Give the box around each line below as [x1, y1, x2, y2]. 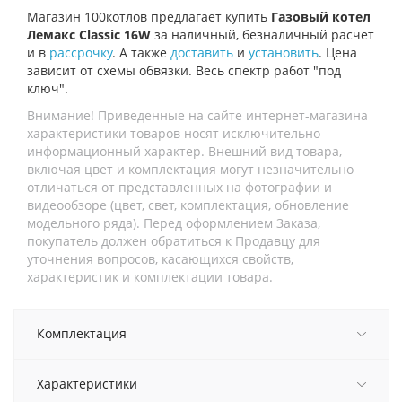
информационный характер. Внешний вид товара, [27, 142, 342, 160]
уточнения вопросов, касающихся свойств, [27, 249, 293, 267]
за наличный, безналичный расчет [151, 25, 374, 43]
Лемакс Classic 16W [27, 25, 151, 43]
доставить [170, 43, 233, 61]
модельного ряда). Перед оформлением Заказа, [27, 214, 320, 232]
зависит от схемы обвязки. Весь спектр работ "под [27, 61, 341, 79]
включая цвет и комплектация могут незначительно [27, 160, 354, 178]
